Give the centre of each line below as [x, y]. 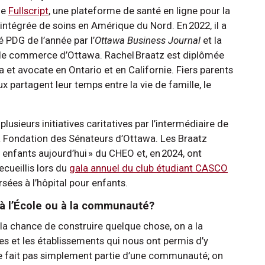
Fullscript [28, 10]
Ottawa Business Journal [148, 40]
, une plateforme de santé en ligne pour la [139, 10]
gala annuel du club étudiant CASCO [148, 168]
